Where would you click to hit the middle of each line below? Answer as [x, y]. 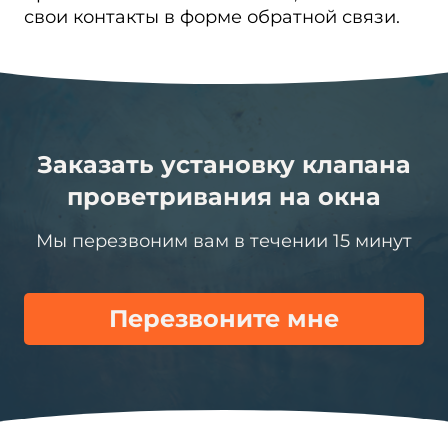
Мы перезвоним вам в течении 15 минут [224, 241]
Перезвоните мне [224, 318]
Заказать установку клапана [224, 164]
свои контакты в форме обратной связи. [214, 17]
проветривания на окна [224, 196]
